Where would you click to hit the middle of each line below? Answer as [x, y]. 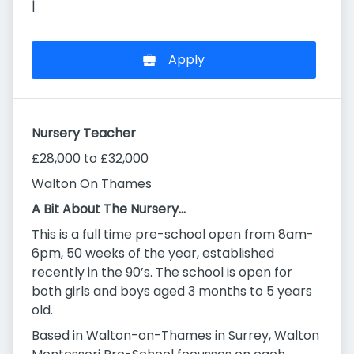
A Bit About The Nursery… [109, 209]
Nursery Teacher [84, 134]
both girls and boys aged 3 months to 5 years [172, 292]
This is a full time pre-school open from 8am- [173, 235]
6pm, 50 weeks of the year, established [153, 254]
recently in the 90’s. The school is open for [162, 273]
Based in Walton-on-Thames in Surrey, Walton [175, 336]
